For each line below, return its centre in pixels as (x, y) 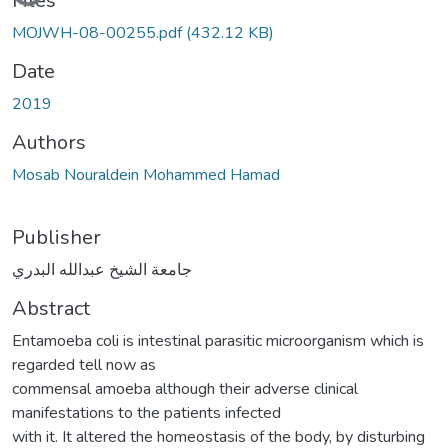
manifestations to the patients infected (146, 412)
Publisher (56, 237)
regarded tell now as (84, 364)
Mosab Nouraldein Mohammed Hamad (146, 174)
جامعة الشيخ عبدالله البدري (102, 269)
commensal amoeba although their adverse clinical (185, 388)
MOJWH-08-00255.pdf (99, 32)
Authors (49, 142)
